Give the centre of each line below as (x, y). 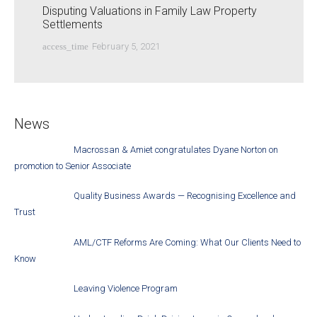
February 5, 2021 (126, 47)
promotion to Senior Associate (72, 166)
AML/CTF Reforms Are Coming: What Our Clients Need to (188, 242)
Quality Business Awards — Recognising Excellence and (185, 196)
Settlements (72, 25)
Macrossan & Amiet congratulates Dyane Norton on (176, 149)
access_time (65, 47)
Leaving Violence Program (126, 289)
